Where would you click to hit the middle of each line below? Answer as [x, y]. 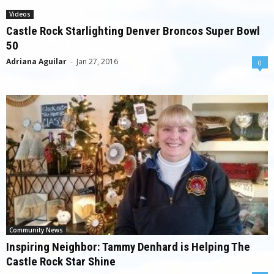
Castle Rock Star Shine [61, 261]
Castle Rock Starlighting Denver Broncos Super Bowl [133, 31]
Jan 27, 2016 [97, 62]
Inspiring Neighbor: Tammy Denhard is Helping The [128, 246]
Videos [20, 14]
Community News [36, 230]
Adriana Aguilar [36, 62]
